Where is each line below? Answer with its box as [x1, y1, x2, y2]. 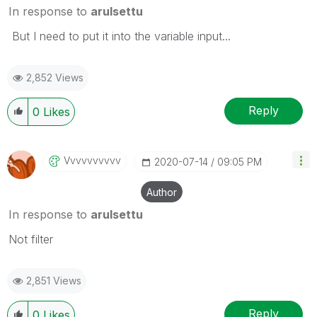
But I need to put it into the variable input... [8, 28, 231, 43]
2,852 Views [26, 71, 83, 83]
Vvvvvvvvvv [64, 154, 121, 166]
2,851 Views [26, 274, 81, 287]
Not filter [8, 231, 53, 246]
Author [146, 185, 177, 198]
